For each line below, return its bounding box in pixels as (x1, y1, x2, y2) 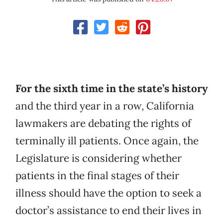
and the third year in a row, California (15, 99, 194, 113)
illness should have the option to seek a (15, 186, 202, 200)
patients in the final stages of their (15, 169, 179, 183)
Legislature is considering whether (15, 151, 182, 165)
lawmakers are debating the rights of (15, 116, 191, 130)
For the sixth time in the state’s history (15, 82, 208, 96)
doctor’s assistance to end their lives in (15, 204, 202, 218)
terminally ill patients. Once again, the (15, 134, 199, 148)
